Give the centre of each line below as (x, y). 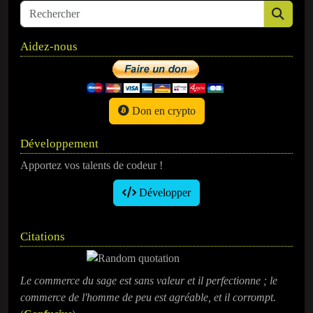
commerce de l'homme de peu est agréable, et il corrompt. (148, 297)
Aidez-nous (49, 46)
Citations (43, 236)
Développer (163, 192)
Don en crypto (162, 110)
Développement (59, 143)
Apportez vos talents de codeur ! (92, 165)
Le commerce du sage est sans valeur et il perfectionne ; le (149, 280)
